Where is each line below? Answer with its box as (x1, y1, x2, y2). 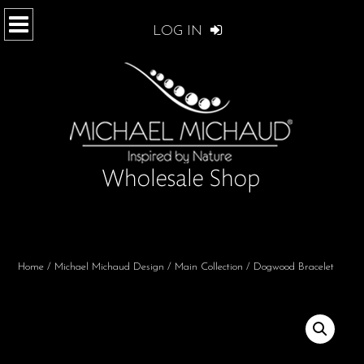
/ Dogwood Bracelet (243, 262, 334, 272)
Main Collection (175, 262, 243, 272)
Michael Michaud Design (54, 262, 164, 272)
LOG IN (152, 24, 206, 38)
